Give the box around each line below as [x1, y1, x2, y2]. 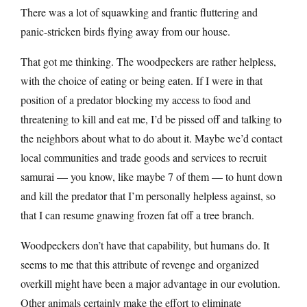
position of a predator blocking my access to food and [21, 92, 251, 107]
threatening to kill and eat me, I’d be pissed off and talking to [21, 111, 282, 126]
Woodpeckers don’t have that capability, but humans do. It [21, 237, 269, 252]
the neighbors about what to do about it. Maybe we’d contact [21, 130, 282, 145]
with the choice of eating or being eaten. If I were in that [21, 73, 262, 88]
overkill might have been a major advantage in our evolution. [21, 275, 280, 291]
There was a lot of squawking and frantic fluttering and [21, 4, 258, 19]
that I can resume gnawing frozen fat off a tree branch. [21, 207, 254, 222]
